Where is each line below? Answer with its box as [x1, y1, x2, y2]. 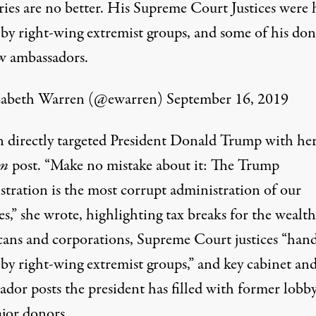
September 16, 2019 [166, 88, 288, 111]
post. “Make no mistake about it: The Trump [11, 154, 279, 177]
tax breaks [165, 204, 226, 226]
